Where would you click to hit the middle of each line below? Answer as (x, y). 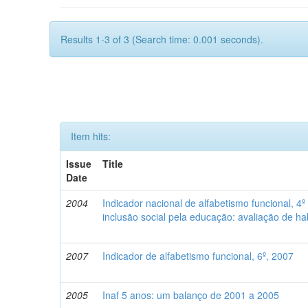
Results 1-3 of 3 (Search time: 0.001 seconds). (162, 39)
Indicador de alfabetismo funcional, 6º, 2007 (198, 256)
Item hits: (91, 136)
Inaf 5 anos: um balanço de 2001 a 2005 (191, 295)
